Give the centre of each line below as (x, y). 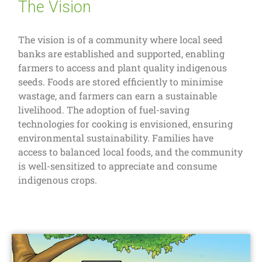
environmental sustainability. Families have (116, 138)
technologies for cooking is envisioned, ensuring (126, 124)
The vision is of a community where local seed (121, 40)
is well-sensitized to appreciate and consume (118, 166)
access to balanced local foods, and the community (131, 152)
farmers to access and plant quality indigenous (123, 68)
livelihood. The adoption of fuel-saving (104, 110)
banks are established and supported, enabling (122, 54)
